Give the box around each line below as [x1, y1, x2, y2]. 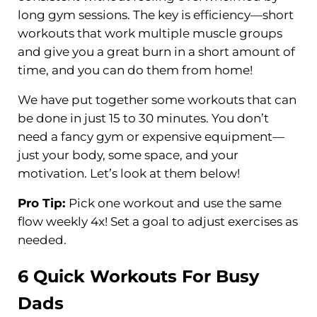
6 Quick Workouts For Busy [17, 265, 259, 287]
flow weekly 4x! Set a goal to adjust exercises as [17, 214, 298, 229]
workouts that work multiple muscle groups [17, 25, 282, 40]
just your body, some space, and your [17, 147, 238, 162]
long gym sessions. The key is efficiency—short [17, 7, 294, 22]
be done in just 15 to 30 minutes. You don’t [17, 110, 269, 125]
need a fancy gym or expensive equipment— [17, 129, 284, 144]
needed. [17, 232, 67, 247]
